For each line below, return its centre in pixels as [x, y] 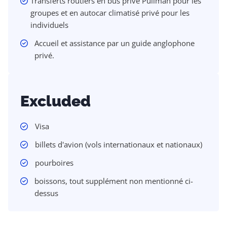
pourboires [54, 162]
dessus [46, 193]
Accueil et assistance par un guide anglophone [114, 43]
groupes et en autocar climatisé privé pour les [110, 12]
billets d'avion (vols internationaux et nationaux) [119, 144]
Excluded [55, 101]
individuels [49, 25]
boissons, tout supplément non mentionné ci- [113, 181]
